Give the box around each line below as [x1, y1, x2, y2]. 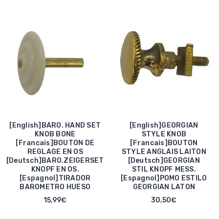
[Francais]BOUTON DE [16, 139, 95, 148]
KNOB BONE [35, 130, 76, 139]
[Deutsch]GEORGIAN [128, 156, 200, 165]
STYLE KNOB [141, 130, 186, 139]
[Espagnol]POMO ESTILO [121, 174, 207, 183]
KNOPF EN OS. [31, 165, 79, 174]
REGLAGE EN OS [27, 148, 83, 156]
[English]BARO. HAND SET [9, 121, 101, 130]
